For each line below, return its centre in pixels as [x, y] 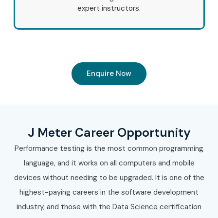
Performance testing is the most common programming [109, 149]
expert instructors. [109, 9]
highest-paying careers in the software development [109, 192]
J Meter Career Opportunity [109, 133]
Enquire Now [109, 74]
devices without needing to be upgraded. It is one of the [109, 178]
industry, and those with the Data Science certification [109, 207]
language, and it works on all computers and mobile [109, 163]
